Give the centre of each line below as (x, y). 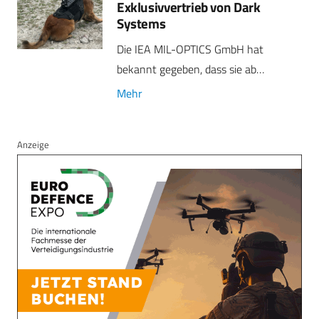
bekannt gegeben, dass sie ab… (190, 69)
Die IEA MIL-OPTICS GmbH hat (190, 49)
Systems (141, 23)
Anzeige (33, 144)
